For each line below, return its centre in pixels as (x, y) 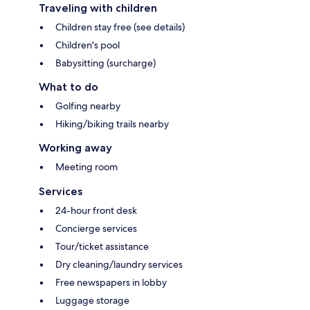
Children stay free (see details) (120, 27)
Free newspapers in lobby (111, 283)
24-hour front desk (96, 211)
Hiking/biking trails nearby (112, 124)
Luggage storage (92, 301)
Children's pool (88, 45)
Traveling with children (98, 8)
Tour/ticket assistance (102, 247)
